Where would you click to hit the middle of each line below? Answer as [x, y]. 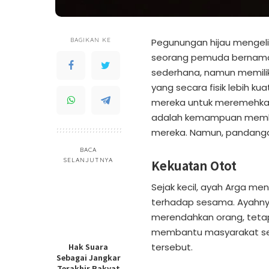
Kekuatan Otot [194, 166]
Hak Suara [88, 247]
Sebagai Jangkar [88, 258]
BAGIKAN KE [90, 40]
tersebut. [172, 247]
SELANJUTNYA [88, 160]
